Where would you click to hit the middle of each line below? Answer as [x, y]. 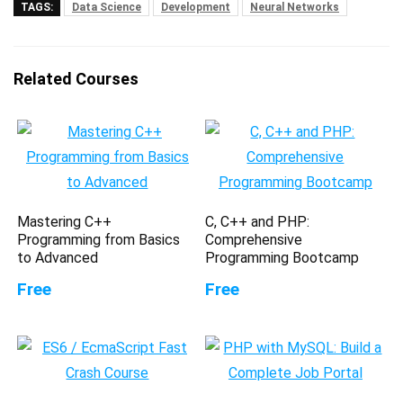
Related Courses [76, 78]
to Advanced [58, 257]
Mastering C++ [65, 221]
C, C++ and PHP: [258, 221]
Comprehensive [254, 239]
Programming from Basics [99, 239]
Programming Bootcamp [282, 257]
